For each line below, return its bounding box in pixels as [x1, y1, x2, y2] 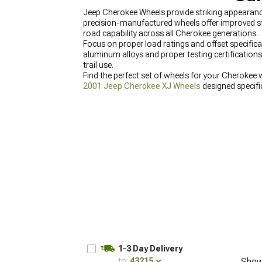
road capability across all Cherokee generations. [83, 29, 258, 38]
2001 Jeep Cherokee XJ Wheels [83, 81, 201, 91]
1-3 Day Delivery [118, 244, 182, 253]
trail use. [83, 60, 113, 70]
